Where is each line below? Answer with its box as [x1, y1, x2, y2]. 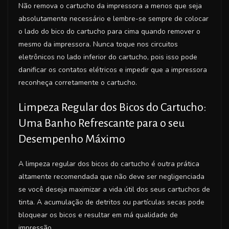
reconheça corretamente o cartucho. [18, 77, 137, 87]
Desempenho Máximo [18, 132, 125, 145]
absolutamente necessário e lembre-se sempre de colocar [18, 13, 209, 24]
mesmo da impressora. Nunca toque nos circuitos [18, 39, 178, 49]
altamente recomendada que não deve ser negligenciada [18, 171, 204, 181]
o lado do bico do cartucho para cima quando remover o [18, 26, 200, 36]
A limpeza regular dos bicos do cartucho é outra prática [18, 158, 199, 169]
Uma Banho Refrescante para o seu [18, 117, 185, 129]
